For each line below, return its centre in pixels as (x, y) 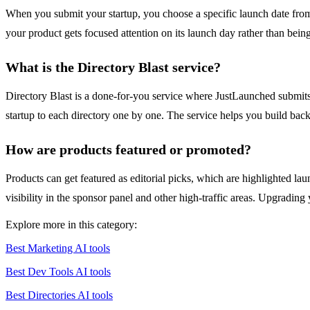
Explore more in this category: (71, 224)
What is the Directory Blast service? (113, 67)
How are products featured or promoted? (128, 149)
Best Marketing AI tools (58, 248)
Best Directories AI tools (59, 295)
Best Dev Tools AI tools (58, 271)
